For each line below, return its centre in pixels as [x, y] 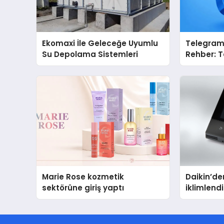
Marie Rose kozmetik [83, 176]
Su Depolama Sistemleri [90, 54]
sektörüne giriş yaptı [83, 187]
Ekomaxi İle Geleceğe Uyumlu [100, 43]
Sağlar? [201, 76]
